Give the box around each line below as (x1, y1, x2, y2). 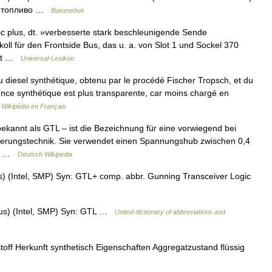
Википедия (51, 7, 84, 14)
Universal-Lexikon (21, 55, 74, 62)
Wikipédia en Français (1, 103, 66, 110)
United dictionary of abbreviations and (115, 208, 225, 216)
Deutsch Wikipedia (18, 151, 72, 158)
